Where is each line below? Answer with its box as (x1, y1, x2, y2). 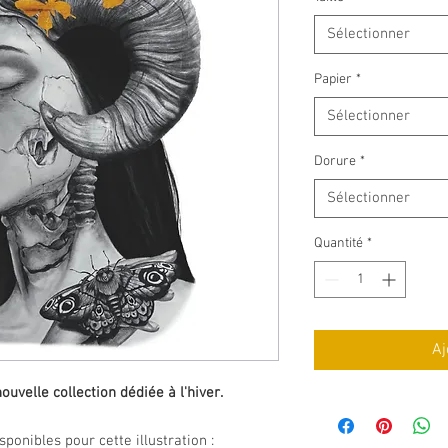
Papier (314, 70, 352, 88)
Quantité (314, 234, 363, 252)
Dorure (314, 152, 356, 170)
